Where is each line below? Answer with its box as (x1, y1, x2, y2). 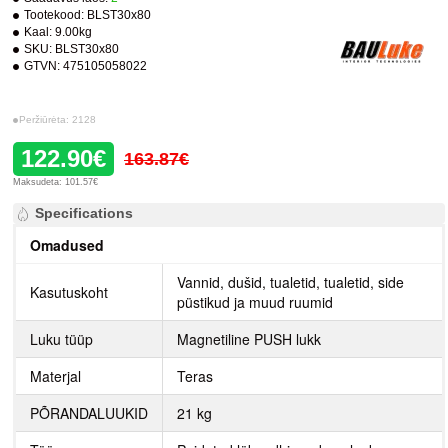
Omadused (30, 235, 104, 255)
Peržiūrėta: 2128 (19, 114, 96, 125)
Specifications (35, 205, 133, 221)
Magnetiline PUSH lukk (177, 329, 321, 349)
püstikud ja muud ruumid (177, 292, 333, 312)
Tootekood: (24, 8, 84, 22)
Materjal (30, 366, 81, 386)
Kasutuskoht (30, 282, 108, 302)
